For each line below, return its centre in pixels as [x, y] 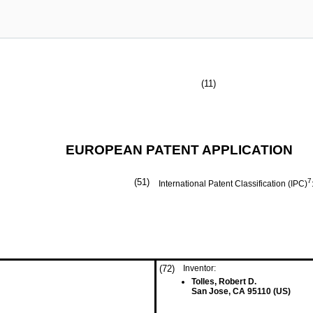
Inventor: [199, 268]
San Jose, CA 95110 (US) [241, 291]
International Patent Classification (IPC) [233, 184]
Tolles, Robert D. [224, 282]
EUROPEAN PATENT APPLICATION [179, 150]
